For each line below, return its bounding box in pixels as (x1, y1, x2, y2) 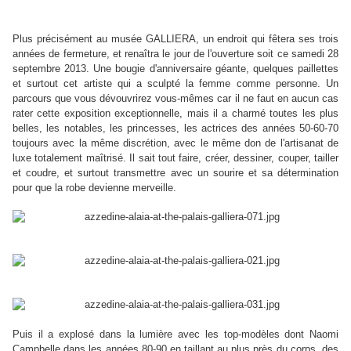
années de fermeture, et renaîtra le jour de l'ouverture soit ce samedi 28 (13, 48, 338, 60)
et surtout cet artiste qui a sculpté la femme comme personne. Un (13, 78, 338, 90)
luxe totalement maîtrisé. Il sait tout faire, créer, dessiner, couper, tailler (13, 152, 338, 165)
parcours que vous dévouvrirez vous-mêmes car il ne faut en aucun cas (13, 92, 338, 105)
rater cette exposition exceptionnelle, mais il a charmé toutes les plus (13, 107, 338, 120)
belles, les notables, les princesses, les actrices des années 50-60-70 (13, 122, 338, 135)
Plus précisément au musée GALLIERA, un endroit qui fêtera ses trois (13, 33, 338, 45)
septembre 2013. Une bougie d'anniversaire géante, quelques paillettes (13, 63, 338, 75)
